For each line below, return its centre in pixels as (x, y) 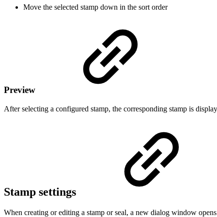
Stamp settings (41, 192)
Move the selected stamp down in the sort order (95, 7)
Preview (21, 90)
